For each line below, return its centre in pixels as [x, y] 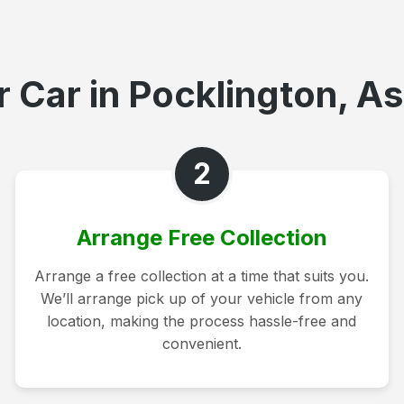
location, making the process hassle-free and [202, 321]
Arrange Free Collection [202, 237]
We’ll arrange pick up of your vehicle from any [202, 298]
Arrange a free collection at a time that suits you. [202, 275]
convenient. [202, 343]
